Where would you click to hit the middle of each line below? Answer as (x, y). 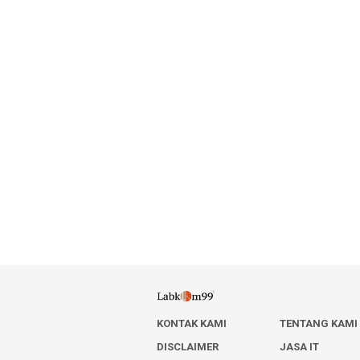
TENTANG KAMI (319, 323)
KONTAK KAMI (192, 323)
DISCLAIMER (188, 346)
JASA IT (300, 346)
